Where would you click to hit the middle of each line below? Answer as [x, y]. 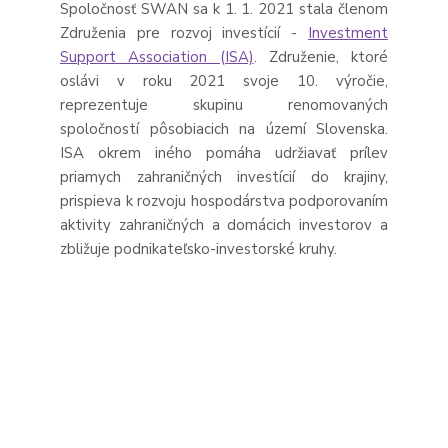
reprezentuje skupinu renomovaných [224, 104]
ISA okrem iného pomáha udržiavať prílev [224, 152]
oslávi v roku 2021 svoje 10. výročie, [224, 80]
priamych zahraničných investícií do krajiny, [224, 176]
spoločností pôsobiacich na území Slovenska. [224, 128]
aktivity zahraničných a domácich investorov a [224, 224]
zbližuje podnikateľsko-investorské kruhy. [198, 248]
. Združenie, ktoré [320, 56]
